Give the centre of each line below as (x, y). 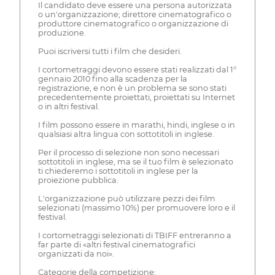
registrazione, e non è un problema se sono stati (132, 88)
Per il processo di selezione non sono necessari (128, 153)
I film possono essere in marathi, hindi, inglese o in (136, 125)
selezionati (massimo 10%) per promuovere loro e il (136, 208)
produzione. (62, 33)
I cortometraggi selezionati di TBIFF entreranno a (134, 236)
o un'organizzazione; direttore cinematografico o (134, 15)
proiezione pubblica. (78, 180)
